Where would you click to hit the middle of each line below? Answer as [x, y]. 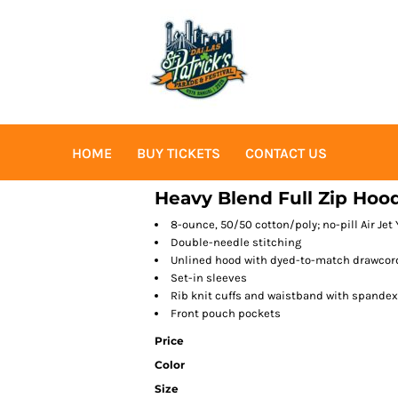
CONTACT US [286, 154]
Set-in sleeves [209, 278]
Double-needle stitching [236, 242]
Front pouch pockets [226, 313]
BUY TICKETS [178, 154]
